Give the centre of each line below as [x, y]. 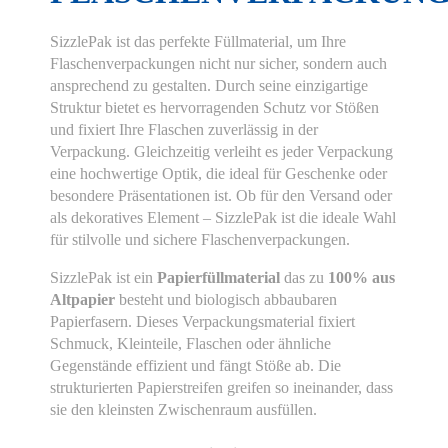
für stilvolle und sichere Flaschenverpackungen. [200, 239]
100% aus [359, 277]
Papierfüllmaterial [220, 277]
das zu [304, 277]
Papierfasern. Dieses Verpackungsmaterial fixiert [202, 321]
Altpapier [84, 299]
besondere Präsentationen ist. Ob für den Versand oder [221, 195]
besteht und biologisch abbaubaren [228, 299]
